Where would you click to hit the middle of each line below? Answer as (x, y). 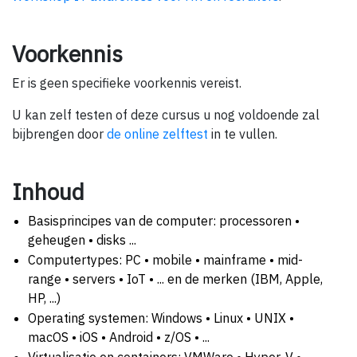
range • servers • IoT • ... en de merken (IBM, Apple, (175, 279)
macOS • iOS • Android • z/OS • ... (119, 337)
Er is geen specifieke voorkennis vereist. (127, 82)
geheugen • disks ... (82, 239)
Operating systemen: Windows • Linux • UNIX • (161, 318)
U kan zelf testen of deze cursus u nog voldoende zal (166, 114)
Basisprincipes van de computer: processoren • (164, 220)
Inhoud (48, 191)
